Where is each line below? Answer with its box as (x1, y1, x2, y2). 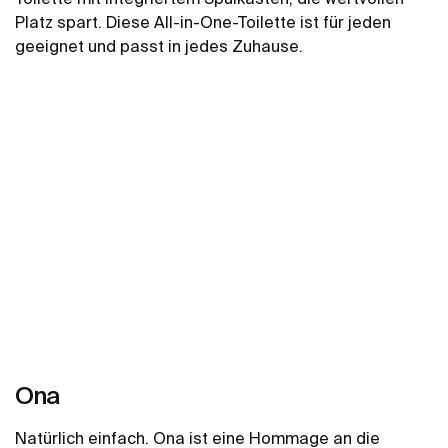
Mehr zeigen (182, 78, 266, 95)
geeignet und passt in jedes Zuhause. (15, 36, 303, 55)
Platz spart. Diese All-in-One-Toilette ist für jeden (15, 12, 392, 31)
